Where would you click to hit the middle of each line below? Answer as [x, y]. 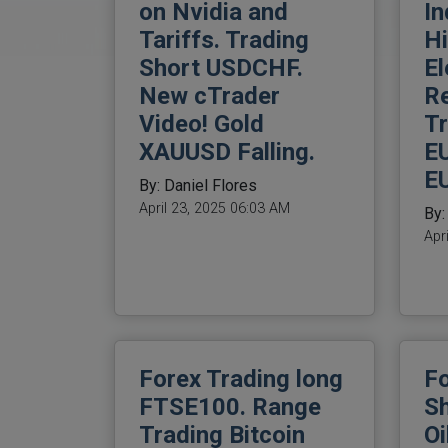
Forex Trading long [241, 379]
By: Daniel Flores [198, 186]
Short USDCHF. [221, 68]
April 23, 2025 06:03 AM [214, 209]
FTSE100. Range [230, 407]
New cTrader [209, 96]
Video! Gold [201, 124]
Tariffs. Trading [224, 40]
